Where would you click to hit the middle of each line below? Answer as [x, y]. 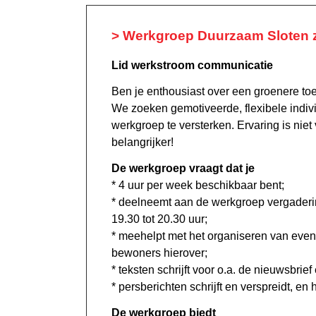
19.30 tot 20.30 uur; [159, 219]
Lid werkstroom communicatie [192, 65]
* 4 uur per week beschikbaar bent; [198, 185]
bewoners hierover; [159, 253]
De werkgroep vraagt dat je [183, 168]
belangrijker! [142, 142]
